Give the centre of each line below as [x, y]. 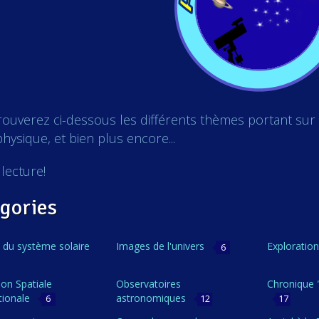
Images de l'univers [162, 246]
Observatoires [149, 284]
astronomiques [153, 298]
